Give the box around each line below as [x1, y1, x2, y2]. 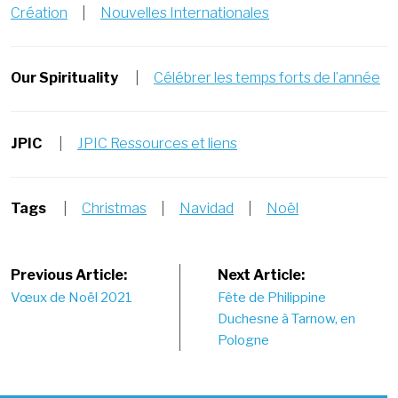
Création [11, 4, 68, 21]
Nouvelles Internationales [100, 4, 269, 21]
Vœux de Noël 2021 [11, 290, 132, 306]
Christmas [82, 200, 147, 217]
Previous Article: [11, 267, 127, 283]
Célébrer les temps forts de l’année [154, 69, 380, 86]
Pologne [218, 332, 270, 348]
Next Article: [218, 267, 306, 283]
